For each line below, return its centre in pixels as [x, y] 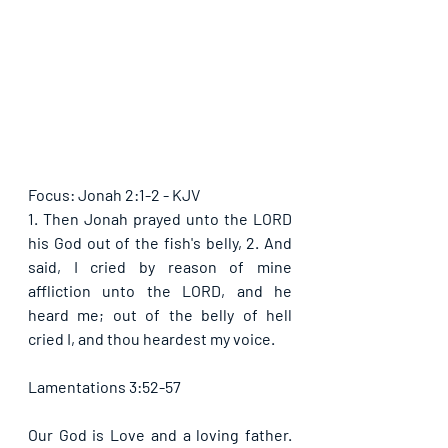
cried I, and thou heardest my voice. [151, 338]
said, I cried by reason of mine [160, 266]
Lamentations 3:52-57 [104, 386]
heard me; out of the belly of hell [160, 314]
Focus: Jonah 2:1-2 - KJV [114, 194]
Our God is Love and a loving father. [160, 434]
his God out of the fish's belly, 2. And [160, 242]
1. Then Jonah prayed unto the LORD [160, 218]
